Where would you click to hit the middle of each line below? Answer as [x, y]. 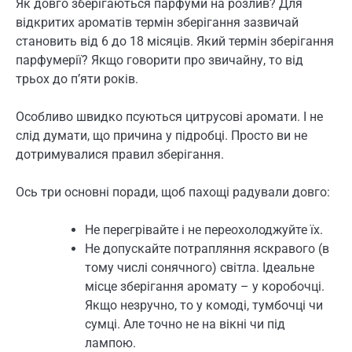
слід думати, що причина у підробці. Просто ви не [161, 135]
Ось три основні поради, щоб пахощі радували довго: [173, 192]
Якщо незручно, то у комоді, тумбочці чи [204, 305]
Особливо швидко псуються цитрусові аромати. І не [169, 116]
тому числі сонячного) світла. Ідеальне [200, 268]
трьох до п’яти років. [77, 79]
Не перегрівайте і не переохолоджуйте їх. [204, 230]
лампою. [110, 343]
